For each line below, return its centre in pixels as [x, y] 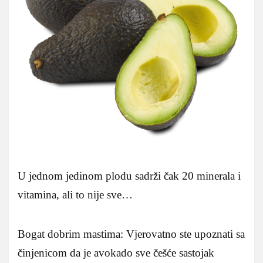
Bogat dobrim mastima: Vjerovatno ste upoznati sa [131, 234]
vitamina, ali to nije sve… [75, 195]
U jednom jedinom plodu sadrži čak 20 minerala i [129, 176]
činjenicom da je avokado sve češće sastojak [116, 253]
